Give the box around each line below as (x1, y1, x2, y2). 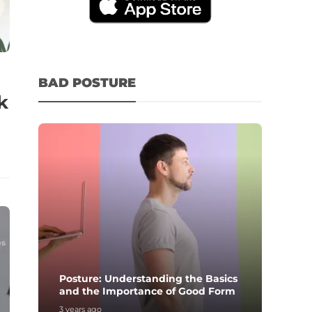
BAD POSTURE (38, 75, 136, 91)
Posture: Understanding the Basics (59, 272, 238, 285)
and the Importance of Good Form (59, 284, 236, 297)
